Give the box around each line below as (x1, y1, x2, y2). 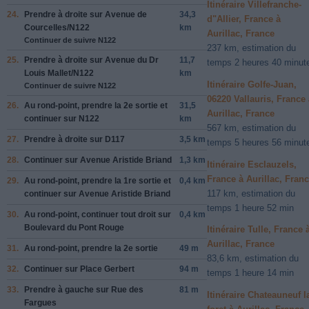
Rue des (111, 284, 143, 295)
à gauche (58, 284, 94, 295)
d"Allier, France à (207, 14, 281, 25)
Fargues (24, 297, 57, 308)
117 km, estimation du (207, 188, 295, 199)
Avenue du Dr (105, 54, 159, 65)
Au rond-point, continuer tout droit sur (24, 209, 171, 219)
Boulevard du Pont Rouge (24, 222, 124, 232)
